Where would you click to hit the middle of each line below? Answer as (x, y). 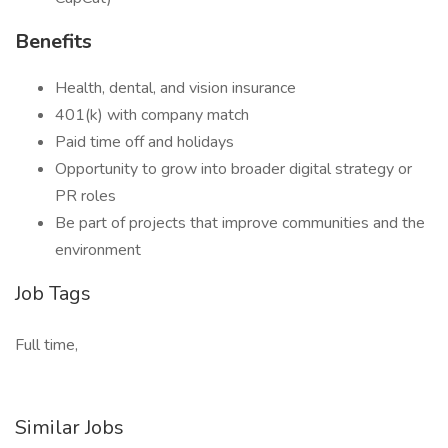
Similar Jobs (69, 427)
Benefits (53, 41)
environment (98, 250)
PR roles (85, 196)
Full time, (46, 345)
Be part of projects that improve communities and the (240, 223)
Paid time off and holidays (144, 142)
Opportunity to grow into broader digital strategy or (233, 169)
